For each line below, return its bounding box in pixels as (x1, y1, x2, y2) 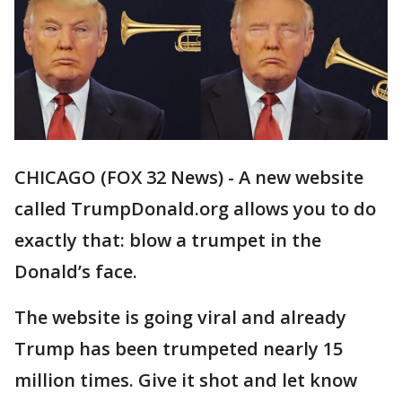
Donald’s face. (14, 259, 137, 284)
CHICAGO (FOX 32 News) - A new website (14, 165, 363, 190)
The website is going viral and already (14, 305, 346, 330)
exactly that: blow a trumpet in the (14, 228, 321, 253)
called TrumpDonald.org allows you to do (14, 197, 376, 222)
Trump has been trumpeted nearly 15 (14, 336, 343, 362)
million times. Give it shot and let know (14, 368, 357, 393)
